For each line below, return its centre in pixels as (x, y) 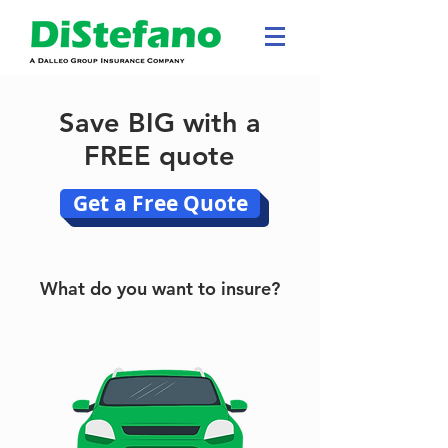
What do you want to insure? (160, 288)
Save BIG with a (159, 122)
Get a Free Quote (160, 203)
